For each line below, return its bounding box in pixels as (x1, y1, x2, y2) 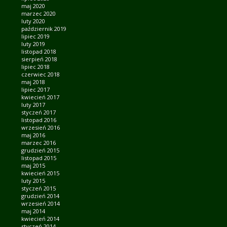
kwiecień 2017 (21, 93, 60, 101)
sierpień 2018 (21, 55, 58, 63)
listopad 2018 (21, 47, 57, 55)
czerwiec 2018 (21, 70, 60, 78)
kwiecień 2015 (21, 169, 60, 177)
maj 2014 (21, 207, 46, 215)
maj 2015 (21, 161, 46, 169)
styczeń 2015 (21, 184, 56, 192)
